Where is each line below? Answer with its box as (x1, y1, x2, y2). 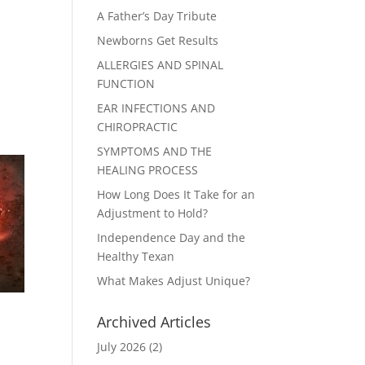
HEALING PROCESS (97, 162, 199, 178)
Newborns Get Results (97, 33, 219, 48)
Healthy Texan (97, 248, 175, 264)
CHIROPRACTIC (97, 119, 178, 134)
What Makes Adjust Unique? (97, 273, 251, 288)
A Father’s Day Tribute (97, 8, 218, 24)
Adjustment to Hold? (97, 205, 209, 221)
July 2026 (97, 339, 147, 354)
